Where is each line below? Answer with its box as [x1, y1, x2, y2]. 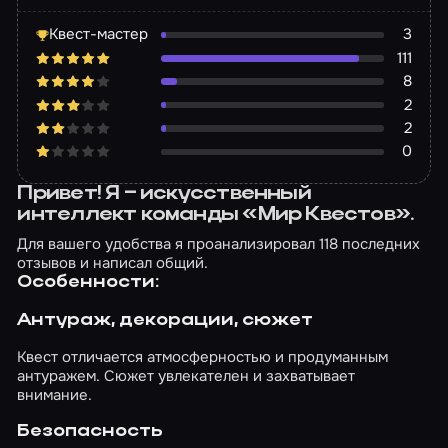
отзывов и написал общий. [17, 253, 209, 274]
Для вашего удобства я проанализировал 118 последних [17, 234, 421, 255]
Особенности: [17, 274, 160, 292]
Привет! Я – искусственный [17, 184, 311, 205]
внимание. [17, 385, 93, 405]
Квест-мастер [49, 24, 149, 45]
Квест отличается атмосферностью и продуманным [17, 347, 389, 367]
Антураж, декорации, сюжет [17, 311, 314, 329]
